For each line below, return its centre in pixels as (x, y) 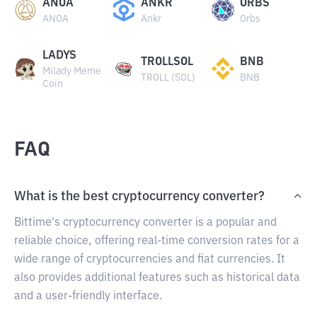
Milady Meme (72, 71)
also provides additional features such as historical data (157, 278)
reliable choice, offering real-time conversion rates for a (157, 241)
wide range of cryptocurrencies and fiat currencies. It (150, 260)
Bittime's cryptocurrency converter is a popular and (145, 223)
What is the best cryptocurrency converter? (139, 197)
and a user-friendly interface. (88, 296)
